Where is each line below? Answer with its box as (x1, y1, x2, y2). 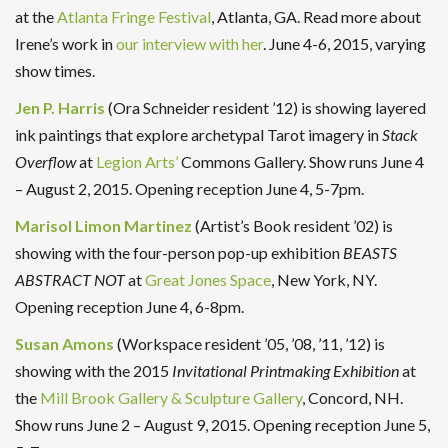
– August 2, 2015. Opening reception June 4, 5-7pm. (15, 178, 364, 198)
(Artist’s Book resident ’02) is (195, 215, 393, 235)
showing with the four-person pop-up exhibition (15, 242, 343, 262)
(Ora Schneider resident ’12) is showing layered (105, 97, 426, 117)
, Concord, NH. (302, 387, 403, 407)
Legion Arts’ (96, 151, 178, 171)
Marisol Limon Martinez (15, 215, 192, 235)
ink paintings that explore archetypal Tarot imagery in (15, 124, 382, 144)
